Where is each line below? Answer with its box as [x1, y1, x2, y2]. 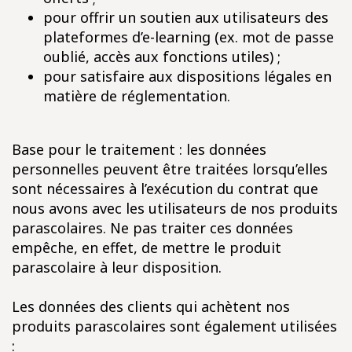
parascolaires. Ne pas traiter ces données [12, 218, 293, 237]
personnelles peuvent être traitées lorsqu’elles [12, 159, 328, 178]
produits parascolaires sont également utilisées [12, 317, 337, 335]
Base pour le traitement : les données [12, 140, 266, 159]
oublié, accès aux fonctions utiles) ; [43, 47, 280, 66]
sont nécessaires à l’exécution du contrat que [12, 179, 318, 198]
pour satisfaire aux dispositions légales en [43, 67, 332, 86]
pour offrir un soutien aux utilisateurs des [43, 8, 328, 27]
